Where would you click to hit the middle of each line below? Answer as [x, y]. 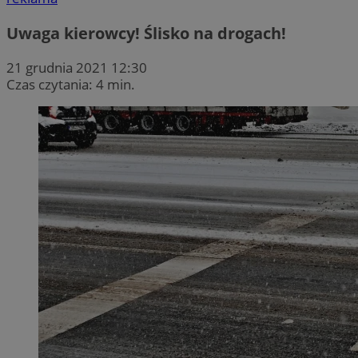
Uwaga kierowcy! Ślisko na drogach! [146, 33]
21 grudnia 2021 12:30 [77, 67]
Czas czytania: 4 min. [71, 84]
